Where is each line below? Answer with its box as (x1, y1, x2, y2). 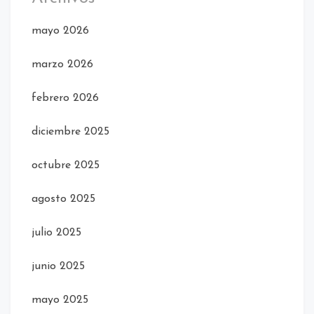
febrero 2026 (32, 92, 99, 104)
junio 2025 (32, 260, 85, 272)
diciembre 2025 (32, 125, 109, 137)
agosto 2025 (32, 193, 95, 205)
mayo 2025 (32, 294, 88, 306)
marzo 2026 (32, 58, 93, 70)
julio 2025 (32, 226, 81, 238)
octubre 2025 (32, 159, 100, 171)
